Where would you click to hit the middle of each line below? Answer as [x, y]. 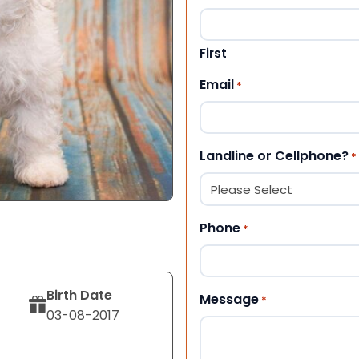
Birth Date [80, 295]
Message [229, 299]
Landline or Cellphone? [274, 155]
